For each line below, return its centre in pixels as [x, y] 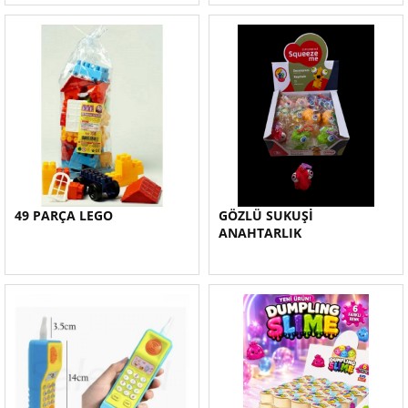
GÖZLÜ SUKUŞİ [266, 215]
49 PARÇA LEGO [64, 215]
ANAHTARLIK [260, 233]
